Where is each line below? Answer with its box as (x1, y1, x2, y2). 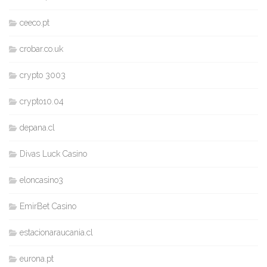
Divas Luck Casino (20, 148, 87, 159)
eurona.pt (20, 253, 54, 263)
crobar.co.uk (20, 44, 63, 54)
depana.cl (20, 122, 55, 132)
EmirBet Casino (20, 201, 76, 211)
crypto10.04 (20, 96, 64, 106)
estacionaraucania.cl (20, 227, 93, 237)
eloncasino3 (20, 175, 63, 185)
